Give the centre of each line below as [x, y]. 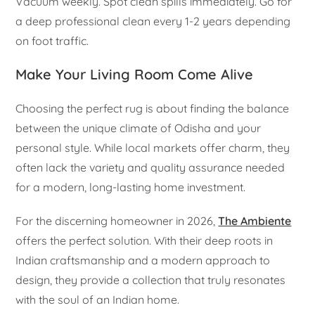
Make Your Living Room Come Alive [135, 75]
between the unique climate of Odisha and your [139, 128]
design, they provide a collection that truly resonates [151, 280]
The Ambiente [255, 221]
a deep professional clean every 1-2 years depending [153, 21]
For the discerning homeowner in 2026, [117, 221]
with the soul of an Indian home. [98, 300]
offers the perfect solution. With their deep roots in [144, 241]
